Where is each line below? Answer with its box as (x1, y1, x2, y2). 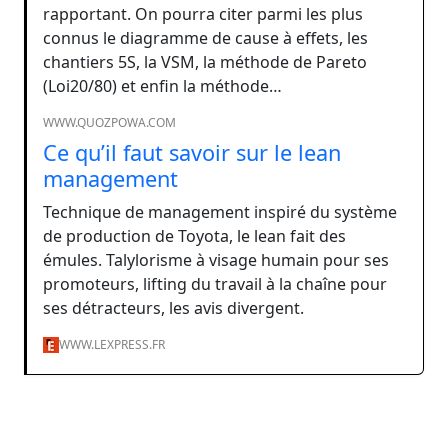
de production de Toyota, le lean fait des (43, 224, 346, 247)
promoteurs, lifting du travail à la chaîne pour (43, 272, 387, 295)
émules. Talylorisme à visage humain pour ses (43, 248, 389, 271)
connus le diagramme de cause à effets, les (43, 26, 368, 49)
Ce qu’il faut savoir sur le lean (43, 137, 341, 167)
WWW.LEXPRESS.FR (59, 335, 165, 353)
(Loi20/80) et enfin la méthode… (43, 74, 282, 97)
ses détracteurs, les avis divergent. (43, 296, 304, 319)
